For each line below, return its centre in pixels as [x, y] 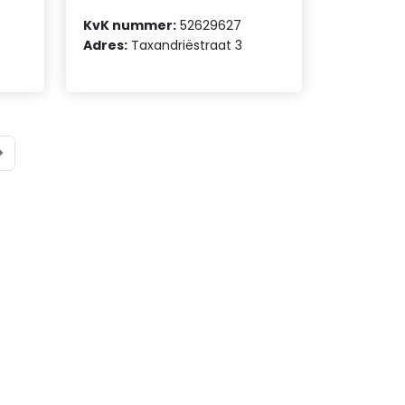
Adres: [106, 45]
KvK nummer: [130, 25]
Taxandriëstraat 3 [185, 45]
